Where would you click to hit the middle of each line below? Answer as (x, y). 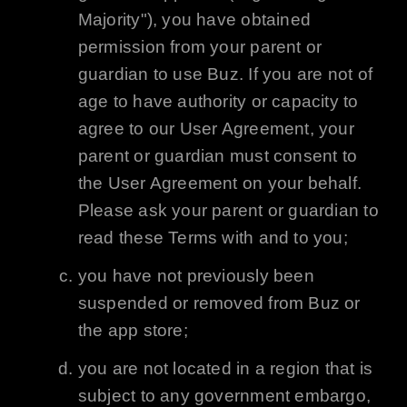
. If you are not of (305, 74)
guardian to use (143, 74)
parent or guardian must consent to (218, 156)
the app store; (133, 331)
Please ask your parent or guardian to (228, 211)
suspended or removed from (193, 303)
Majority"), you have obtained (194, 20)
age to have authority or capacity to (218, 102)
